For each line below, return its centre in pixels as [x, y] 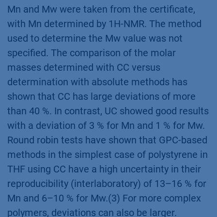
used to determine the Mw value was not [95, 38]
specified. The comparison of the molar [92, 53]
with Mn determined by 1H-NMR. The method [104, 23]
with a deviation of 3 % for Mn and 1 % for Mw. [106, 125]
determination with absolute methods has [97, 82]
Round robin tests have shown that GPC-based [107, 140]
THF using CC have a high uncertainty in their [104, 169]
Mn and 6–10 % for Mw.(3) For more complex [104, 198]
